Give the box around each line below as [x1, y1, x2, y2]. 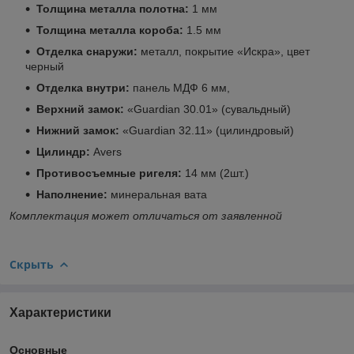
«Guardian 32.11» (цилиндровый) [122, 123, 294, 137]
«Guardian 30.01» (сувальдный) [127, 102, 291, 115]
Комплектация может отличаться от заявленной [9, 209, 282, 222]
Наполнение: [36, 187, 111, 201]
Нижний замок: [36, 123, 122, 137]
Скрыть [9, 256, 54, 272]
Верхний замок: [36, 102, 127, 115]
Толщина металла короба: [36, 23, 183, 36]
